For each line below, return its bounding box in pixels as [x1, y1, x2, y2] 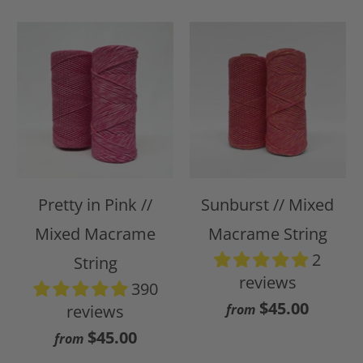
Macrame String [207, 222, 327, 245]
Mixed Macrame [35, 222, 156, 245]
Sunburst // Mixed [201, 193, 335, 216]
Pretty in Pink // [38, 193, 153, 216]
